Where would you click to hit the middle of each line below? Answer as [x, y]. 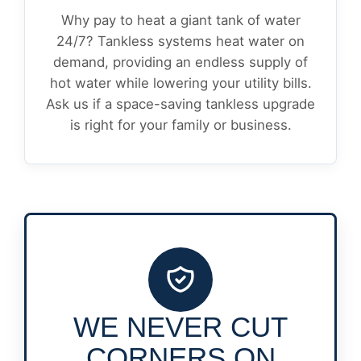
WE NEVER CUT [180, 327]
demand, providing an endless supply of [180, 62]
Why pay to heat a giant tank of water [180, 20]
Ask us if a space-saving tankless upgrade [180, 104]
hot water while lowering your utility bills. [180, 83]
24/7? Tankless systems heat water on [180, 41]
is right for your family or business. [180, 125]
